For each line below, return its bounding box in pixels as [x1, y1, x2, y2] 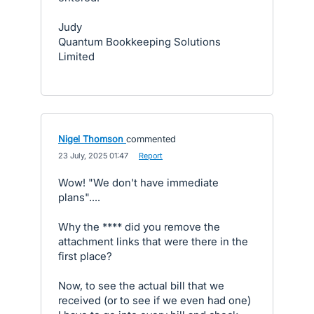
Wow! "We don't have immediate [58, 176, 219, 189]
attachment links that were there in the [58, 235, 248, 248]
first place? [58, 250, 112, 263]
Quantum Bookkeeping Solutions [58, 35, 221, 48]
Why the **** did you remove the [58, 220, 220, 233]
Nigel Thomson [58, 133, 123, 144]
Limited [58, 50, 95, 63]
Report [139, 151, 163, 161]
